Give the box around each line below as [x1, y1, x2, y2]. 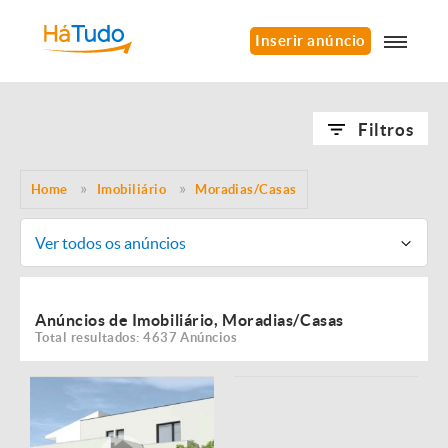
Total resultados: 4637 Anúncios [35, 330, 238, 345]
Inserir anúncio [255, 32, 366, 49]
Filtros [358, 120, 414, 139]
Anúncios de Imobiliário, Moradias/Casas [35, 311, 344, 329]
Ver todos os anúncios [34, 233, 186, 252]
